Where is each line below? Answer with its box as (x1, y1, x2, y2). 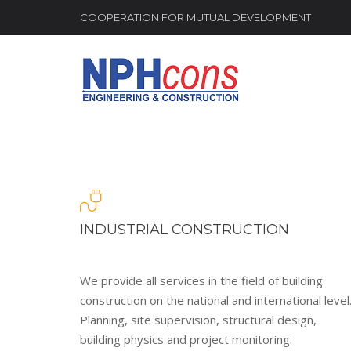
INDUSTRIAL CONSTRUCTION (80, 221, 289, 238)
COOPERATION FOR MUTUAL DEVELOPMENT (80, 11, 311, 24)
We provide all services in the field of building (80, 273, 323, 288)
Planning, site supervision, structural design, (80, 312, 317, 327)
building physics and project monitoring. (80, 331, 292, 347)
